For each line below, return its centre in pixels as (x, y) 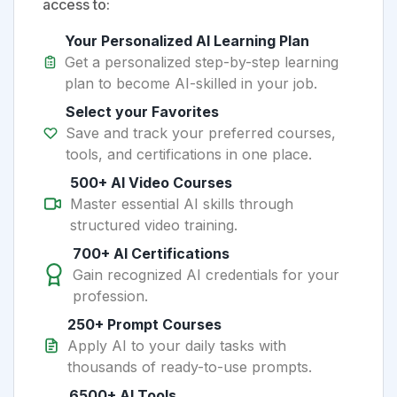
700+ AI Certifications (152, 253)
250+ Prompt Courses (144, 324)
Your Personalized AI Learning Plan (187, 41)
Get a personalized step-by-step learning (202, 62)
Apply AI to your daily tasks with (176, 346)
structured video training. (154, 225)
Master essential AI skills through (182, 204)
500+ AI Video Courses (152, 183)
